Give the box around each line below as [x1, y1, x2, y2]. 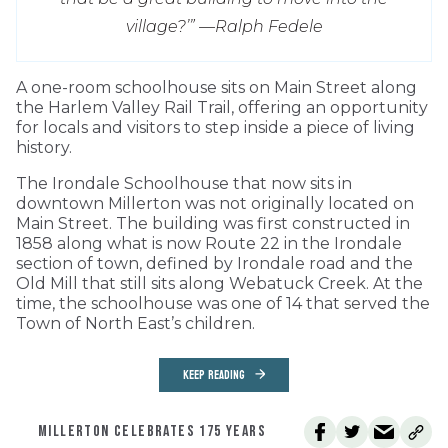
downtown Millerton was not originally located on [16, 193, 414, 213]
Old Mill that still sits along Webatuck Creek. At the [16, 273, 423, 293]
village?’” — [125, 16, 215, 36]
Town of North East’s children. [16, 313, 255, 333]
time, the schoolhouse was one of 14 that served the [16, 293, 430, 313]
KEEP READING [183, 363, 245, 386]
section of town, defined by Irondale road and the [16, 253, 413, 273]
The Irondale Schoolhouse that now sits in [16, 173, 352, 193]
